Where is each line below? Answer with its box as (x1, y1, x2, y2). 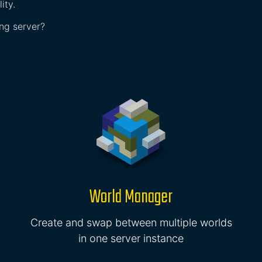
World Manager (89, 182, 173, 212)
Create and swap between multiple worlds (30, 216, 232, 229)
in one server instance (78, 232, 184, 244)
